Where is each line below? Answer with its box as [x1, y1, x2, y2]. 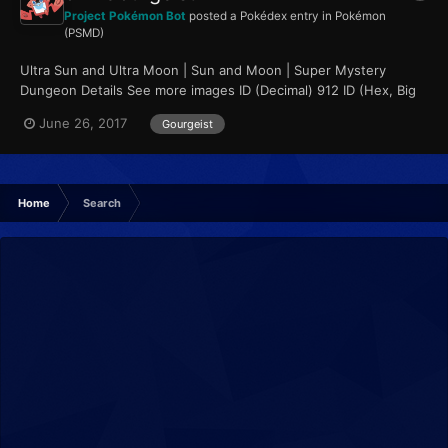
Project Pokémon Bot [64, 8, 186, 23]
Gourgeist [162, 116, 213, 131]
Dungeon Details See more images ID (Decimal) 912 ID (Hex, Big [20, 81, 416, 98]
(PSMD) [64, 25, 104, 40]
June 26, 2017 [39, 115, 127, 132]
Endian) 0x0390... [20, 101, 132, 118]
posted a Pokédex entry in [186, 8, 335, 23]
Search [83, 196, 121, 211]
